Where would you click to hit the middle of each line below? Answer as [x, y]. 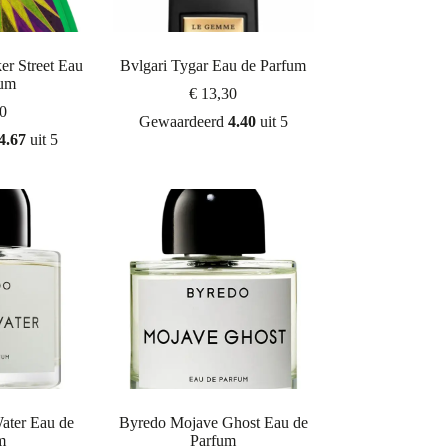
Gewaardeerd [183, 121]
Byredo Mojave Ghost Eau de [213, 423]
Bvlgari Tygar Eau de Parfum [213, 65]
